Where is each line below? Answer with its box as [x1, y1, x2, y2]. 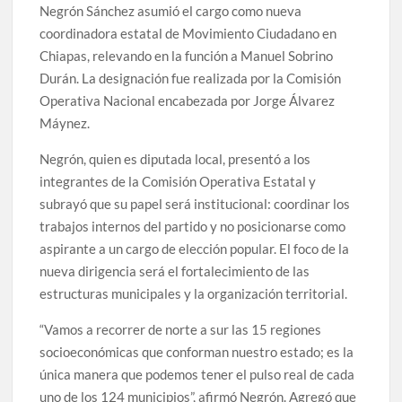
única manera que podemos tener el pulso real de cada [39, 365, 355, 382]
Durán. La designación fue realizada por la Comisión [39, 69, 342, 86]
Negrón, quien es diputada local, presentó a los [39, 150, 311, 167]
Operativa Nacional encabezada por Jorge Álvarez [39, 92, 336, 109]
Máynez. [39, 114, 91, 131]
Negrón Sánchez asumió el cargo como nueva [39, 2, 302, 19]
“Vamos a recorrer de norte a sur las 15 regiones [39, 320, 322, 337]
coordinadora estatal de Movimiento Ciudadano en [39, 24, 337, 41]
